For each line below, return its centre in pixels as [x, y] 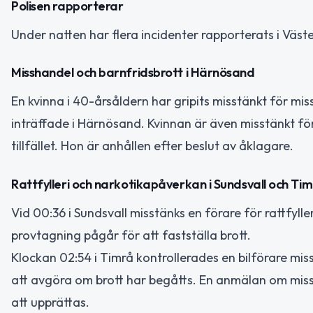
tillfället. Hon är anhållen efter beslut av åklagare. [152, 146]
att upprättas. [50, 302]
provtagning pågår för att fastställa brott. [131, 235]
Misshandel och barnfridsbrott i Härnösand [133, 73]
